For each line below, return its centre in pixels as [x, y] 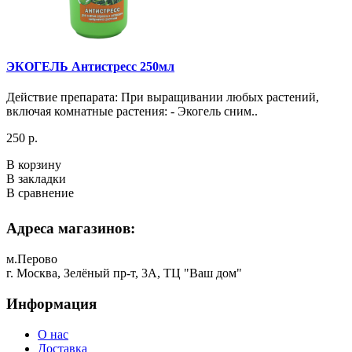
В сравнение [40, 193]
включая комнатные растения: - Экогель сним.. [132, 112]
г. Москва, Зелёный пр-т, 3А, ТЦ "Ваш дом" [124, 273]
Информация [51, 303]
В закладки [36, 179]
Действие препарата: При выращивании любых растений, [163, 97]
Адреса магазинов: [71, 229]
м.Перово [32, 259]
